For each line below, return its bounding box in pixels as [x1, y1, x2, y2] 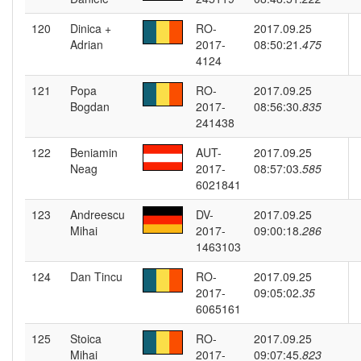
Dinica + [70, 20, 111, 36]
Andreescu [70, 206, 125, 222]
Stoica [70, 330, 102, 346]
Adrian [70, 36, 103, 52]
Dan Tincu [70, 268, 122, 284]
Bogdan [70, 98, 110, 114]
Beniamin [70, 144, 118, 160]
